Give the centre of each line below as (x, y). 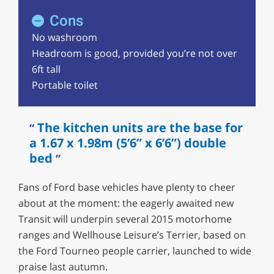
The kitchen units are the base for (140, 128)
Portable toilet (65, 85)
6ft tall (46, 69)
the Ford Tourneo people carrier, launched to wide (135, 251)
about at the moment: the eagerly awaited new (126, 203)
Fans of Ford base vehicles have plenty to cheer (127, 187)
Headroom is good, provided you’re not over (134, 54)
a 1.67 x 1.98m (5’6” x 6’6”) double (128, 143)
